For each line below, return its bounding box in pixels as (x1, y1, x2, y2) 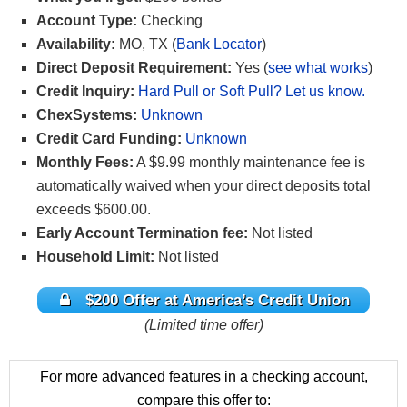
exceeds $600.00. (36, 202, 151, 218)
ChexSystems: (36, 107, 137, 124)
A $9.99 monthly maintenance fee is (134, 154, 365, 171)
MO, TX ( (115, 36, 176, 53)
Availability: (36, 36, 115, 53)
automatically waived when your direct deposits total (36, 178, 371, 194)
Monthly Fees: (36, 154, 134, 171)
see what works (268, 60, 368, 76)
